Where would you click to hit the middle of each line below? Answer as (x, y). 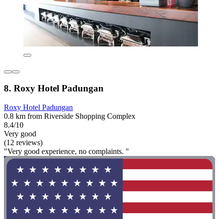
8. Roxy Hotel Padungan (54, 88)
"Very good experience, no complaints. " (66, 151)
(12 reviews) (23, 142)
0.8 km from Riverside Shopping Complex (70, 116)
